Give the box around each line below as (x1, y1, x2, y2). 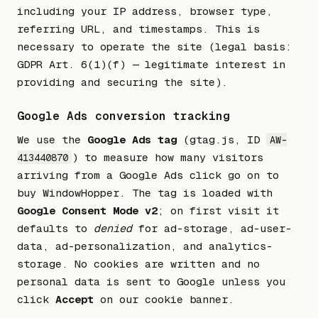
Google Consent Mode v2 (17, 203, 158, 217)
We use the (17, 132, 87, 146)
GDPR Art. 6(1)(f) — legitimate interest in (17, 57, 285, 71)
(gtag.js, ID (177, 132, 266, 146)
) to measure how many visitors (72, 150, 264, 164)
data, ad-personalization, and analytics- (17, 238, 273, 253)
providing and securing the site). (17, 75, 228, 89)
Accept (55, 292, 94, 306)
